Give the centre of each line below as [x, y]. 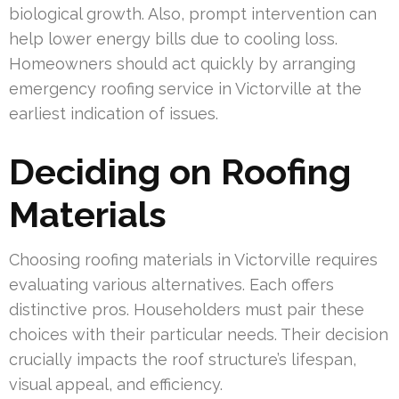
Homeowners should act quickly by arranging [182, 63]
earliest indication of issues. [114, 113]
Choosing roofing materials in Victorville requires [193, 259]
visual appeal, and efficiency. [116, 384]
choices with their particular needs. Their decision [199, 334]
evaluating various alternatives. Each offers [171, 284]
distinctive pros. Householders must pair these [187, 309]
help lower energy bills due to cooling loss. [173, 38]
